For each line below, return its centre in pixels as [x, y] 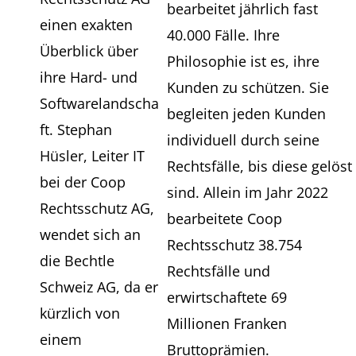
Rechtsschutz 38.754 [235, 245]
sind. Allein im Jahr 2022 [248, 192]
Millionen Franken [227, 323]
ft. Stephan [76, 130]
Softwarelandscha [99, 103]
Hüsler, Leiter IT [92, 156]
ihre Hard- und [89, 77]
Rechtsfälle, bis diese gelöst [260, 166]
